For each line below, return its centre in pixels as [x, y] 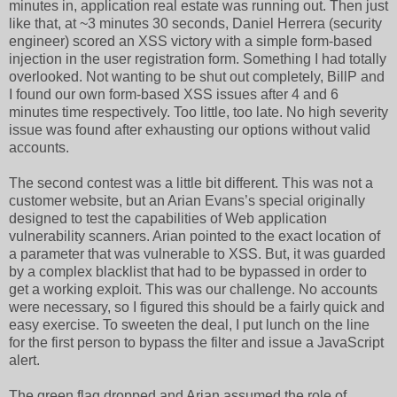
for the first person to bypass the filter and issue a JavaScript [196, 342]
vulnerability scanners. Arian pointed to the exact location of [195, 236]
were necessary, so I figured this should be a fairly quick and [197, 307]
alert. [24, 360]
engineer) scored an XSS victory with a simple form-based [191, 41]
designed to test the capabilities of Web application [168, 218]
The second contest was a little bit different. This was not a [191, 183]
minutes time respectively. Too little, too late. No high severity [198, 112]
